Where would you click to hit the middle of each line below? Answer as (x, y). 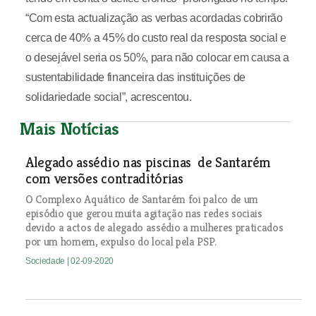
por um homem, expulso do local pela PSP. (121, 242)
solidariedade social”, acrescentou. (108, 97)
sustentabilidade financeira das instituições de (135, 78)
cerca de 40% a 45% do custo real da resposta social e (156, 38)
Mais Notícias (69, 129)
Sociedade (46, 261)
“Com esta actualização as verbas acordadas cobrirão (154, 18)
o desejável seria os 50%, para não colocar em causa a (157, 58)
